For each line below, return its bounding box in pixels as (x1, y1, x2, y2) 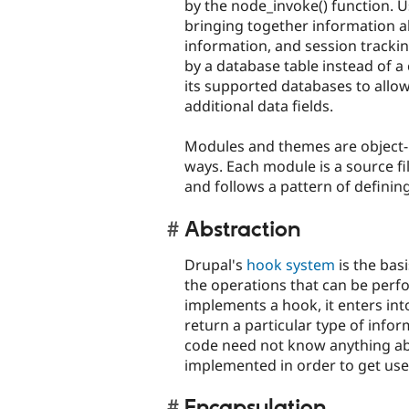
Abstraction (184, 215, 300, 244)
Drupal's (184, 255, 246, 276)
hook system (246, 255, 335, 276)
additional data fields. (184, 96, 333, 117)
